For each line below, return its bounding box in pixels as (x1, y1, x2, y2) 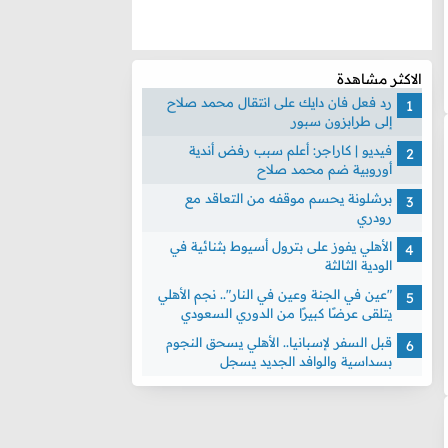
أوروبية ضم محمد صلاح (257, 161, 392, 177)
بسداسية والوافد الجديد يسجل (220, 353, 392, 369)
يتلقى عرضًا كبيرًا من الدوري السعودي (181, 305, 392, 321)
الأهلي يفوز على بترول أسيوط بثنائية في (170, 238, 392, 254)
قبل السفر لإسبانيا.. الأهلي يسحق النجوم (166, 334, 392, 350)
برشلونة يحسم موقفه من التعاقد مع (185, 190, 392, 206)
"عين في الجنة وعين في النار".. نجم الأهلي (158, 286, 392, 302)
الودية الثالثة (325, 257, 392, 273)
